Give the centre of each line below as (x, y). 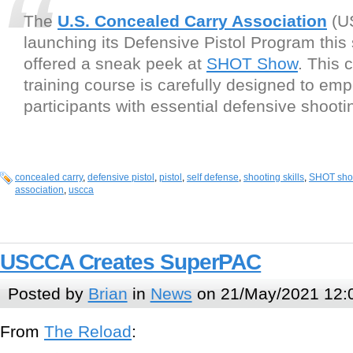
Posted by (48, 293)
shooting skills (274, 178)
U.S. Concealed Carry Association (192, 21)
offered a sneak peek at (115, 64)
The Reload (88, 332)
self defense (213, 178)
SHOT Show (252, 64)
